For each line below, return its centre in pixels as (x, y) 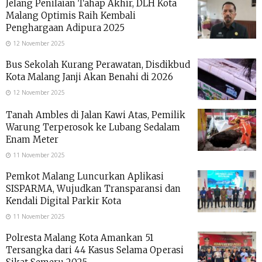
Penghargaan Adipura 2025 (65, 27)
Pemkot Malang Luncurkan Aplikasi (85, 177)
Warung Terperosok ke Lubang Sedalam (93, 127)
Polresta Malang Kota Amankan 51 (80, 238)
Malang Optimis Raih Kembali (71, 15)
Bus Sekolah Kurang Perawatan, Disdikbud (98, 64)
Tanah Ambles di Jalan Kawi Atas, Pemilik (96, 115)
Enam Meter (32, 140)
